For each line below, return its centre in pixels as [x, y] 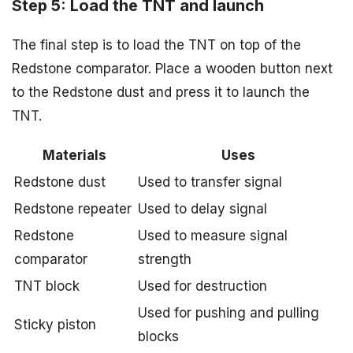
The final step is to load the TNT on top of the [156, 45]
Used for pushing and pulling [229, 313]
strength [165, 259]
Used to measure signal [213, 236]
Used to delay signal [203, 209]
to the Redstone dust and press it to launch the [161, 92]
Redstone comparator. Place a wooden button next [172, 69]
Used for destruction [203, 286]
